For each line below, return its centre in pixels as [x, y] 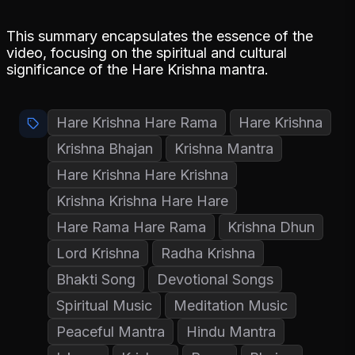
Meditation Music [231, 305]
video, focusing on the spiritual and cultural [147, 52]
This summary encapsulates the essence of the [160, 36]
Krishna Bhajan [105, 148]
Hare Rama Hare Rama [131, 227]
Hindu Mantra [231, 331]
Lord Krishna [98, 253]
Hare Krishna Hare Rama [137, 122]
